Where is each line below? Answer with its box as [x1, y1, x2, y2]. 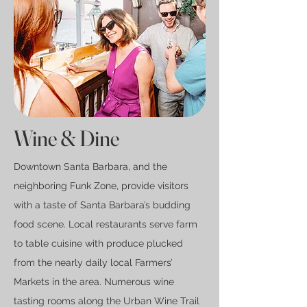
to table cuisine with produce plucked [14, 238, 183, 249]
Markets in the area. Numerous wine [14, 276, 174, 287]
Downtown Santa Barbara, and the [14, 161, 167, 172]
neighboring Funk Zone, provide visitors [14, 180, 188, 191]
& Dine [57, 125, 119, 151]
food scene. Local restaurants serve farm [14, 219, 197, 230]
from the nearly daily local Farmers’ [14, 257, 173, 268]
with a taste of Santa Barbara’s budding [14, 199, 191, 210]
